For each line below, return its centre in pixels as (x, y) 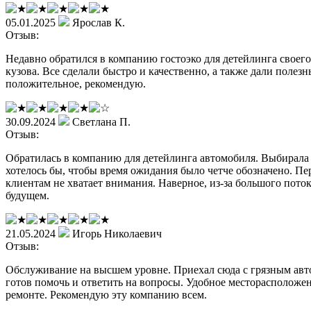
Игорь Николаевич (117, 233)
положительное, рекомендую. (76, 83)
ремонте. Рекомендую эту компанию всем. (106, 294)
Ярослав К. (99, 22)
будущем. (27, 195)
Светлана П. (101, 121)
